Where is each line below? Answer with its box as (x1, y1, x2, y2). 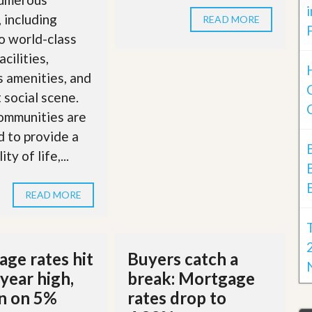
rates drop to (127, 288, 227, 309)
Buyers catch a (127, 249, 239, 270)
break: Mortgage (127, 268, 256, 289)
